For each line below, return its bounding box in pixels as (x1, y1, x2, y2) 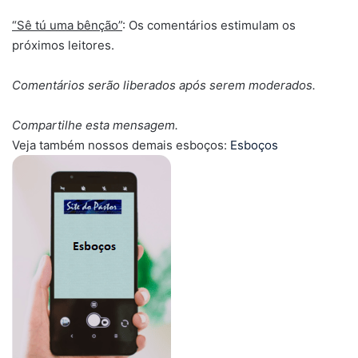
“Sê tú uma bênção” (12, 17, 122, 33)
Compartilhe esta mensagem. (12, 117, 178, 133)
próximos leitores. (12, 37, 114, 53)
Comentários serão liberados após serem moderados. (12, 77, 316, 93)
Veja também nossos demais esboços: (12, 137, 230, 153)
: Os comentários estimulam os (122, 17, 296, 33)
